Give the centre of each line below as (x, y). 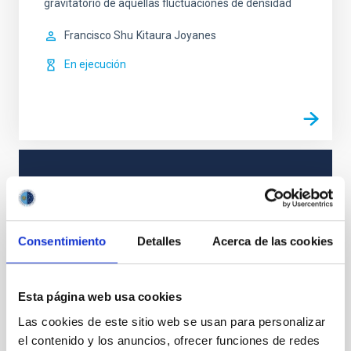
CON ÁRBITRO (80, 199)
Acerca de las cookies (272, 241)
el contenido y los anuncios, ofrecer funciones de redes (169, 340)
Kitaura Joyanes (176, 35)
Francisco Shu (99, 35)
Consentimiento (62, 241)
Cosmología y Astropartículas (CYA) (113, 269)
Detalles (159, 241)
